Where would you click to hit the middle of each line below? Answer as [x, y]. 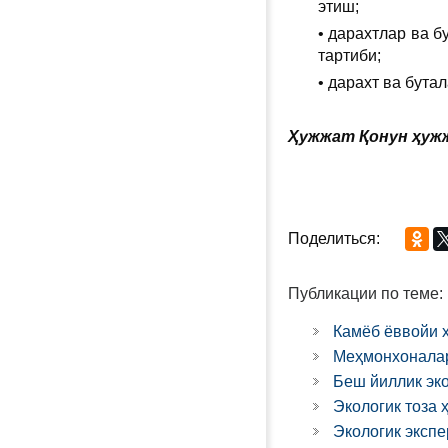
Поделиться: [334, 238]
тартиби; [349, 55]
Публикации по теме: [365, 293]
